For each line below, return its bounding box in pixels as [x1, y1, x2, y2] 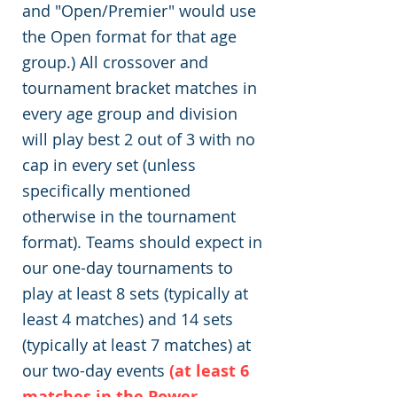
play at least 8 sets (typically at [22, 283, 248, 304]
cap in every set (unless [22, 154, 196, 175]
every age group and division [22, 103, 237, 124]
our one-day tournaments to [22, 257, 233, 278]
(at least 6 [169, 360, 249, 382]
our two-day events [22, 360, 169, 381]
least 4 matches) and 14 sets [22, 308, 233, 330]
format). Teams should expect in [22, 231, 262, 253]
